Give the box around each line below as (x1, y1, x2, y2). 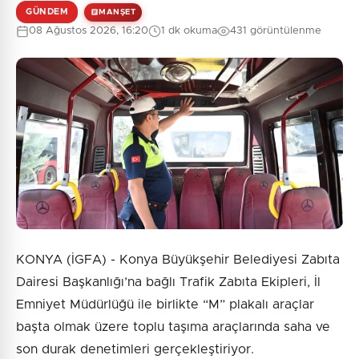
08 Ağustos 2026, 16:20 (29, 26, 148, 37)
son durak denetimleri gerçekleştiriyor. (16, 343, 254, 357)
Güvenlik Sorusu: (137, 79, 222, 90)
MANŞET (99, 7, 135, 16)
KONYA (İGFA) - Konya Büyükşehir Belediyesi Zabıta (16, 253, 340, 267)
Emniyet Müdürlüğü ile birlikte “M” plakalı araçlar (16, 298, 314, 312)
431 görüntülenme (230, 26, 321, 37)
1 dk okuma (161, 26, 217, 37)
